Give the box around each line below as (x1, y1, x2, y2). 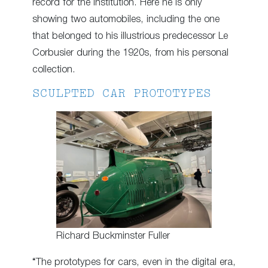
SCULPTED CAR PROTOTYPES (32, 89, 211, 100)
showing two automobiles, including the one (32, 14, 220, 24)
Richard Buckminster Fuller (56, 232, 170, 240)
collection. (32, 65, 75, 74)
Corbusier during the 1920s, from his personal (32, 48, 229, 57)
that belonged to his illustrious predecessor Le (32, 31, 228, 41)
